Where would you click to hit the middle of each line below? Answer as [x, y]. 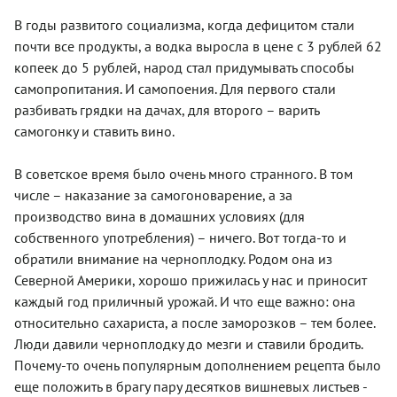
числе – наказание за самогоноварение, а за [153, 195]
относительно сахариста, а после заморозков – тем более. [195, 322]
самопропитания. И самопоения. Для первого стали [175, 88]
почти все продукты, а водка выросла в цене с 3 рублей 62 [198, 46]
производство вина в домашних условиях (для [160, 216]
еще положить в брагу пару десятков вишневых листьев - [191, 386]
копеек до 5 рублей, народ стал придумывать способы [184, 67]
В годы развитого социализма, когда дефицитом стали [184, 24]
